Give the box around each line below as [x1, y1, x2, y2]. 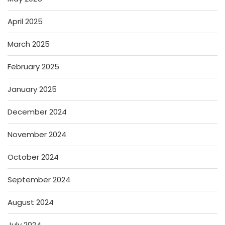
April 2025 [8, 16, 43, 27]
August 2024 [8, 196, 54, 207]
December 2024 [8, 106, 67, 117]
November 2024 [8, 129, 66, 140]
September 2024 [8, 174, 70, 185]
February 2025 [8, 61, 59, 72]
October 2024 [8, 151, 59, 162]
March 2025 [8, 38, 50, 49]
